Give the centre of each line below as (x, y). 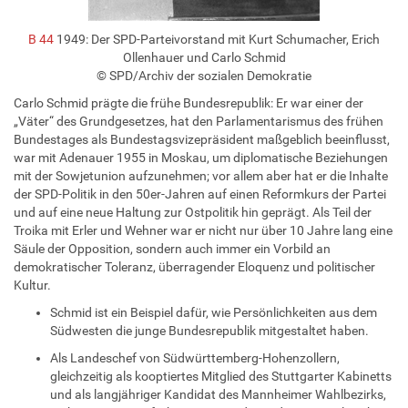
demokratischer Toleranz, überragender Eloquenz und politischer (194, 266)
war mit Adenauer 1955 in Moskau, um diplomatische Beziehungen (201, 157)
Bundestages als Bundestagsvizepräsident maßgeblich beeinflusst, (202, 139)
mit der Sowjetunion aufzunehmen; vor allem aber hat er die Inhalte (201, 175)
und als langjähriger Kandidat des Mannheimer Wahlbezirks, (218, 394)
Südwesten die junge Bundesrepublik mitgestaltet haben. (209, 330)
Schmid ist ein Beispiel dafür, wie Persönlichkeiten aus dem (214, 312)
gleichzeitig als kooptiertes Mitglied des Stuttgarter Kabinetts (221, 376)
